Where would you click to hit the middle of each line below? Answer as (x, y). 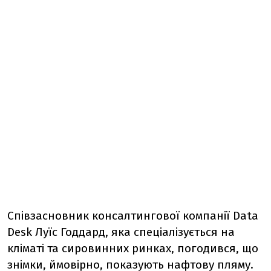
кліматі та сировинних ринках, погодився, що (133, 249)
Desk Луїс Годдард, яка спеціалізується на (121, 232)
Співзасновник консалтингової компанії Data (133, 216)
